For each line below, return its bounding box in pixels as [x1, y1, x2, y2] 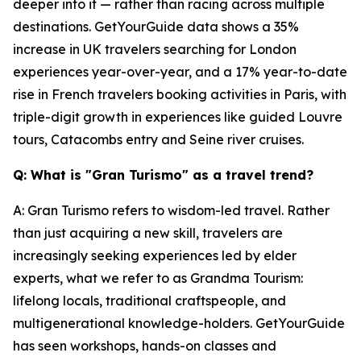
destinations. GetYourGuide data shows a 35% [13, 19, 299, 35]
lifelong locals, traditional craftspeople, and [13, 293, 286, 309]
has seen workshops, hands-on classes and [13, 338, 276, 354]
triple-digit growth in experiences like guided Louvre [13, 109, 342, 125]
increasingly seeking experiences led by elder [13, 247, 297, 263]
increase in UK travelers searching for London [13, 41, 297, 57]
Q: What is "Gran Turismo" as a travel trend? [13, 167, 313, 183]
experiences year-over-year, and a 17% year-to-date [13, 64, 347, 80]
